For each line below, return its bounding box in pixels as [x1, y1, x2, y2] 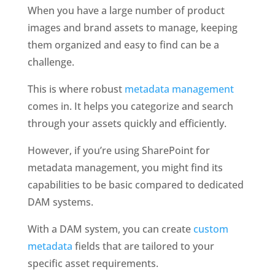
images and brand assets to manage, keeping [27, 21, 238, 35]
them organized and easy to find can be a [27, 38, 219, 52]
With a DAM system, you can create [27, 222, 193, 236]
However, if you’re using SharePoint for [27, 144, 210, 158]
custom [193, 222, 228, 236]
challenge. [27, 55, 77, 69]
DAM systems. [27, 195, 93, 209]
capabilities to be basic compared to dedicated [27, 178, 244, 192]
